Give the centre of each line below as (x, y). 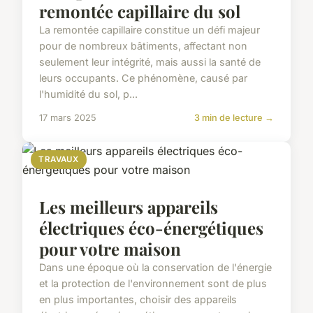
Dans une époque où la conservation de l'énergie (155, 268)
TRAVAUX (59, 160)
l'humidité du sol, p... (88, 94)
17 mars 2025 (68, 118)
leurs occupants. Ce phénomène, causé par (143, 78)
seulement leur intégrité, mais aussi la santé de (150, 62)
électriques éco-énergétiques (151, 228)
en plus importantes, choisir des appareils (138, 300)
